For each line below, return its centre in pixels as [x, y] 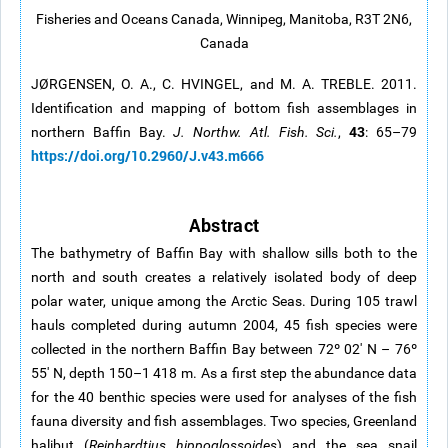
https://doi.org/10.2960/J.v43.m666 [147, 155]
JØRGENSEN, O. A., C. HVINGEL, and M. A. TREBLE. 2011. [224, 84]
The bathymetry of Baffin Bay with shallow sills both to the [224, 253]
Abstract [224, 225]
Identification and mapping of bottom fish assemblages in [224, 108]
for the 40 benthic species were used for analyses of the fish [224, 397]
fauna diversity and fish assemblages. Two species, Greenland [224, 421]
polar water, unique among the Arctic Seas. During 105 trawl [224, 301]
